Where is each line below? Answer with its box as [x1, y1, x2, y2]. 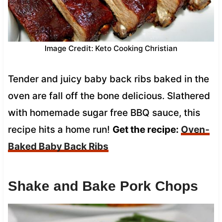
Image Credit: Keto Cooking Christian [45, 43, 177, 53]
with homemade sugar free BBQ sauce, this [7, 107, 200, 118]
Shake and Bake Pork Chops [7, 178, 198, 194]
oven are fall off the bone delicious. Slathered [7, 90, 210, 102]
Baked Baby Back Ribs [7, 140, 109, 152]
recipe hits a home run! [7, 123, 112, 135]
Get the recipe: [112, 123, 181, 135]
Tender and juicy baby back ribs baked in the [7, 73, 209, 85]
